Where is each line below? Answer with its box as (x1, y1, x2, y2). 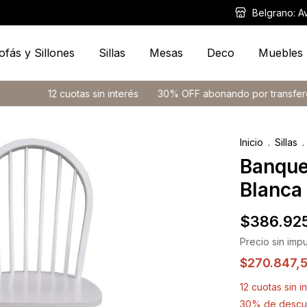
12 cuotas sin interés (8, 88, 102, 99)
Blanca (240, 178, 302, 201)
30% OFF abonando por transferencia (118, 88, 294, 99)
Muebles (258, 46, 303, 60)
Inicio (240, 136, 263, 148)
